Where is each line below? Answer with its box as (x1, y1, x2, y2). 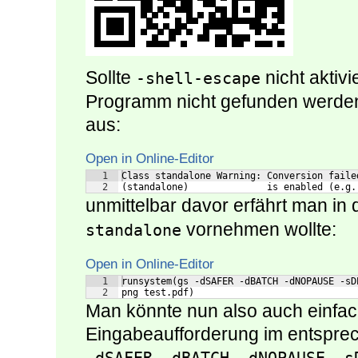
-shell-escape (136, 69, 261, 89)
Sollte (86, 67, 136, 89)
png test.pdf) (121, 287, 194, 299)
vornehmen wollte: (181, 219, 336, 241)
